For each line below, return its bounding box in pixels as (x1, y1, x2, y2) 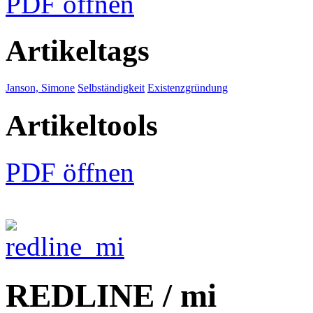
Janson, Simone (6, 81, 75, 94)
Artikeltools (6, 108, 158, 142)
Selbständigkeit (78, 81, 145, 94)
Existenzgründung (147, 81, 228, 94)
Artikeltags (6, 34, 150, 67)
